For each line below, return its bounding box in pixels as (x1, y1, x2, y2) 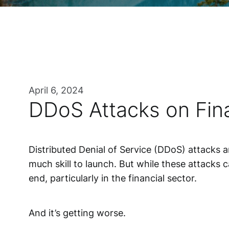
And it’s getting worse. (29, 208, 126, 218)
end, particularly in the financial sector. (29, 173, 197, 184)
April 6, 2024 (29, 85, 84, 96)
